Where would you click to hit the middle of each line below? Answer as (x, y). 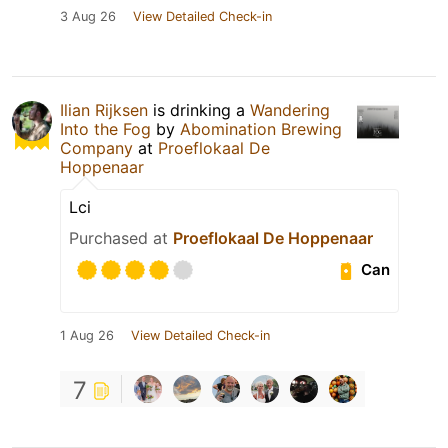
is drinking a (199, 109)
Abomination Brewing (261, 128)
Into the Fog (105, 128)
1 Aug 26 (87, 335)
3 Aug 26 (88, 16)
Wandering (290, 109)
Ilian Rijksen (104, 109)
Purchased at (121, 237)
